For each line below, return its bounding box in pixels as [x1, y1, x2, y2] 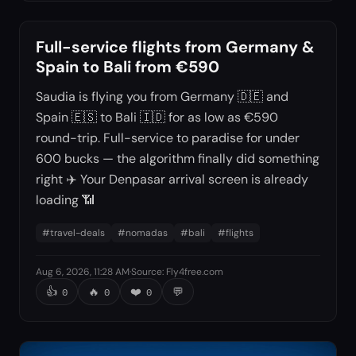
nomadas [126, 226, 168, 240]
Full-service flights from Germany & [36, 37, 315, 58]
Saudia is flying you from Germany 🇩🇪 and [36, 88, 288, 106]
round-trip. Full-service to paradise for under [36, 130, 300, 147]
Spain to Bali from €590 [36, 56, 219, 78]
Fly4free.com [166, 265, 223, 279]
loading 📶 [36, 192, 95, 209]
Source [131, 265, 162, 279]
